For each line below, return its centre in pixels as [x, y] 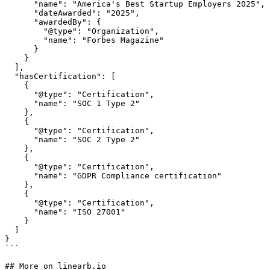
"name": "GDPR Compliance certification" [19, 176]
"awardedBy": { [19, 22]
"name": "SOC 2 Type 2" [19, 140]
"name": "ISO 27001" [19, 212]
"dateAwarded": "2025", [19, 13]
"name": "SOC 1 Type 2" [19, 103]
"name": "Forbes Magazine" [24, 40]
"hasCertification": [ [10, 76]
